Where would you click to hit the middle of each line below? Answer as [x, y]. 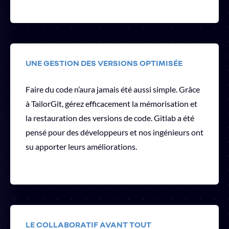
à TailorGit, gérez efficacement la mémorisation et [111, 103]
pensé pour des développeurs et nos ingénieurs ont [114, 132]
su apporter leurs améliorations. [81, 146]
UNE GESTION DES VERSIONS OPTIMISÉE [104, 63]
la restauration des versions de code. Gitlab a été [110, 118]
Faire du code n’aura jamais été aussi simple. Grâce [113, 89]
